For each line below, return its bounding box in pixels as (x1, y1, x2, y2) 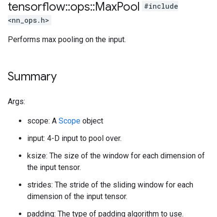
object (80, 116, 103, 125)
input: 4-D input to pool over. (27, 134, 122, 143)
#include (144, 1, 178, 11)
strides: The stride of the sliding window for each (27, 180, 193, 189)
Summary (8, 69, 57, 84)
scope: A (27, 116, 59, 125)
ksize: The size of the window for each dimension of (27, 151, 205, 160)
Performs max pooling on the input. (8, 35, 126, 44)
